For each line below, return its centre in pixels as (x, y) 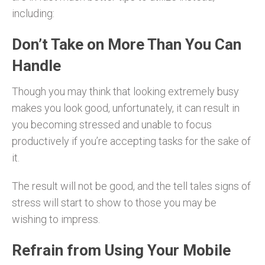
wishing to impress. (56, 219)
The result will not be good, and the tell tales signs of (131, 186)
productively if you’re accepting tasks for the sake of (131, 141)
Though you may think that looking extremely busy (125, 91)
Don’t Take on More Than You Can (127, 44)
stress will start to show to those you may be (114, 202)
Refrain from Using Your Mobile (121, 250)
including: (33, 13)
